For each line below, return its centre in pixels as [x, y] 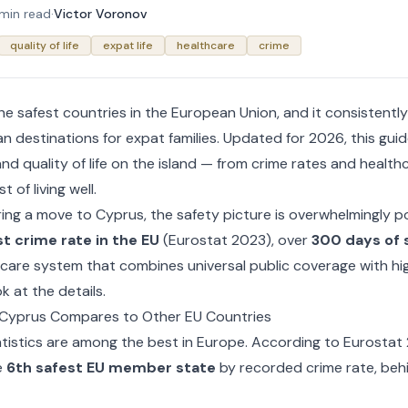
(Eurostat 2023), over [235, 240]
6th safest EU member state [111, 367]
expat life [127, 46]
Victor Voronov [100, 14]
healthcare [205, 46]
